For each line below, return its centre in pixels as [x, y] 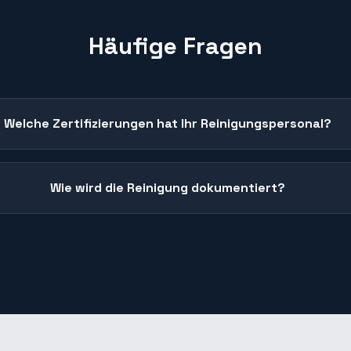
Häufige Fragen [175, 46]
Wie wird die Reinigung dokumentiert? [168, 188]
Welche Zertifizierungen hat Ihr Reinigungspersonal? [168, 123]
